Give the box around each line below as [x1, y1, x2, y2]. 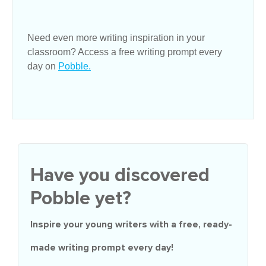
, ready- [198, 218, 232, 230]
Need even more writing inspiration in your [27, 32, 205, 43]
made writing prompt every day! [30, 241, 173, 254]
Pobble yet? [30, 186, 131, 210]
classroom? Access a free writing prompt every [27, 46, 222, 57]
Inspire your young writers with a [30, 218, 179, 230]
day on [27, 61, 58, 71]
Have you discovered [30, 163, 210, 187]
